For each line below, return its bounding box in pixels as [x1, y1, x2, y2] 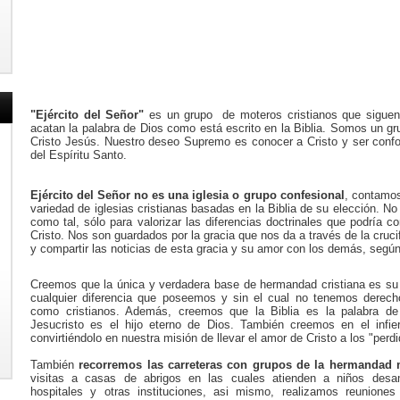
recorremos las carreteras [79, 357, 223, 371]
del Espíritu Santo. [30, 147, 127, 162]
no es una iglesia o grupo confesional [134, 187, 345, 202]
